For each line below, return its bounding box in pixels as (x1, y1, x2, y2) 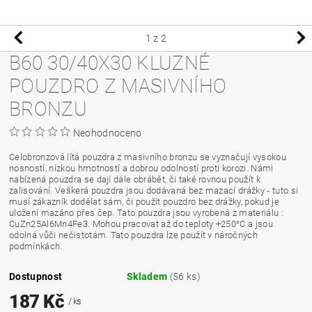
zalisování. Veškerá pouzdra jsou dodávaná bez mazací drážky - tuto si (9, 185, 299, 196)
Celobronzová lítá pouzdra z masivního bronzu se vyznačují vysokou (9, 151, 286, 162)
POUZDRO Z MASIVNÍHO (9, 74, 227, 97)
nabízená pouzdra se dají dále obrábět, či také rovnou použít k (9, 173, 260, 185)
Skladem (127, 270, 170, 282)
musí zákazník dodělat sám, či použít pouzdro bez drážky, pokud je (9, 196, 279, 207)
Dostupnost (9, 270, 63, 282)
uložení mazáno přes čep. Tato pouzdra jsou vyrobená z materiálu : (9, 207, 286, 218)
